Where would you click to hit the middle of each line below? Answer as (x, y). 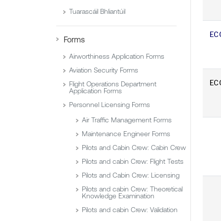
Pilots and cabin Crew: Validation (130, 210)
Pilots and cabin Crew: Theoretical (132, 189)
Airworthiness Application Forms (117, 56)
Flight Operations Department (113, 84)
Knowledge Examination (118, 196)
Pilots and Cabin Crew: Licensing (131, 175)
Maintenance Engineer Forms (126, 134)
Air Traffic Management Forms (127, 120)
